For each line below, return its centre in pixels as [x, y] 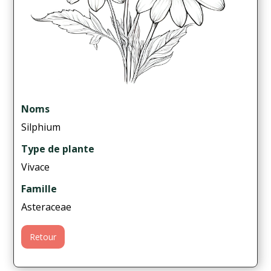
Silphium [41, 127]
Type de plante [58, 149]
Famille [39, 188]
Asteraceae [47, 207]
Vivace [36, 167]
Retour [43, 237]
